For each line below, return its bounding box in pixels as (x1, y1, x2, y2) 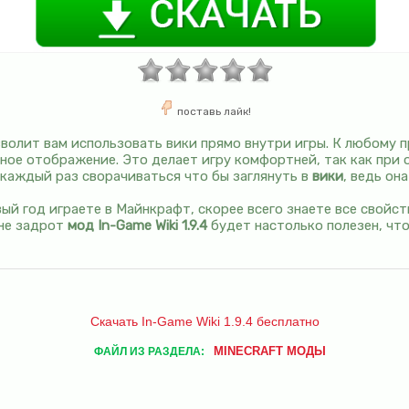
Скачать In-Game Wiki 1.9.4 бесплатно (90, 314, 320, 330)
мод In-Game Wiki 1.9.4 (68, 216, 207, 234)
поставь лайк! (176, 104, 251, 118)
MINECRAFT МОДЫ (213, 343, 326, 358)
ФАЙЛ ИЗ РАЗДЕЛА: (93, 344, 204, 358)
